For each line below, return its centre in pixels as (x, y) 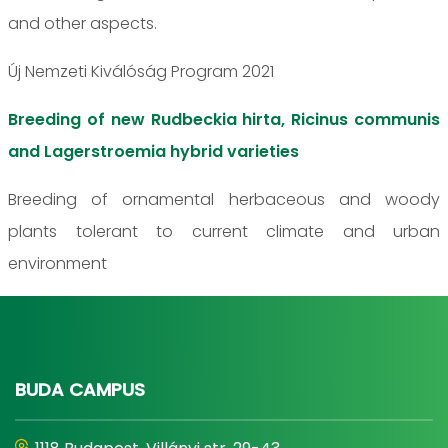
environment (59, 263)
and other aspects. (84, 23)
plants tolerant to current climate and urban (224, 231)
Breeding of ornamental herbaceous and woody (224, 199)
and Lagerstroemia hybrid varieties (153, 151)
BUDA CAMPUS (80, 389)
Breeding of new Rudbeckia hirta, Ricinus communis (224, 119)
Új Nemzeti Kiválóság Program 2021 (143, 71)
